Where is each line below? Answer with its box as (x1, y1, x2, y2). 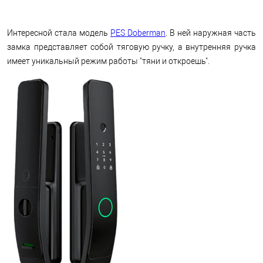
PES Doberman (110, 28, 166, 38)
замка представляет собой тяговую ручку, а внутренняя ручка (7, 42, 256, 52)
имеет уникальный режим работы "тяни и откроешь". (7, 56, 210, 66)
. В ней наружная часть (166, 28, 256, 38)
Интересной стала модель (7, 28, 110, 38)
